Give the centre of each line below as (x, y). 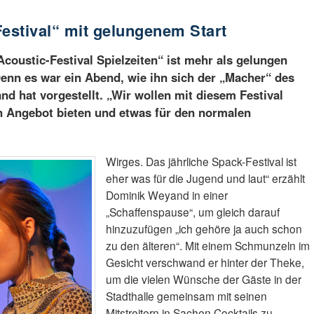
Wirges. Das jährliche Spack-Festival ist (201, 162)
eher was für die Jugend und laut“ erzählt (205, 178)
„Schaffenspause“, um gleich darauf (192, 212)
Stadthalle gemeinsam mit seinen (186, 296)
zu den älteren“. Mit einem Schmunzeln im (207, 246)
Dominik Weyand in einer (166, 195)
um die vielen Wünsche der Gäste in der (203, 279)
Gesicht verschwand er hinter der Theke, (205, 262)
